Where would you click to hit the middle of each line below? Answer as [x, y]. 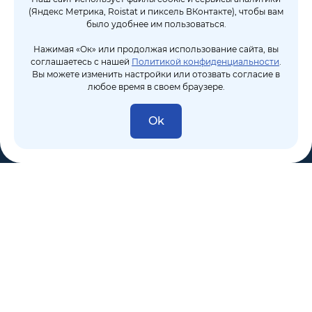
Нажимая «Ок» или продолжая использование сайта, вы [156, 49]
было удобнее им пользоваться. [156, 24]
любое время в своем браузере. [156, 87]
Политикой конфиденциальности [205, 62]
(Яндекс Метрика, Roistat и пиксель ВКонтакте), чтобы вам [156, 11]
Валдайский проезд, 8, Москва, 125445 [127, 264]
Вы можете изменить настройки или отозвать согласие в [156, 74]
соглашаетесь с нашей [81, 62]
